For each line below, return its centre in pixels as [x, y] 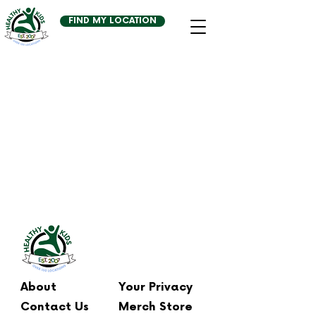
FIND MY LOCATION [113, 21]
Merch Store [156, 307]
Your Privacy [156, 287]
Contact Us [55, 307]
